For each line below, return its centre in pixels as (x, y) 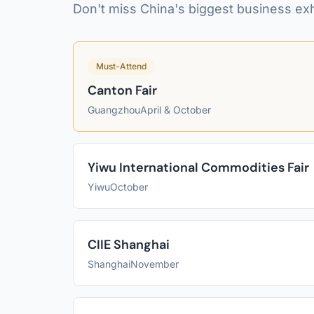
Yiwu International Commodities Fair (198, 168)
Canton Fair (122, 90)
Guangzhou (114, 110)
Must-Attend (121, 66)
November (155, 264)
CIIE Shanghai (129, 245)
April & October (176, 110)
